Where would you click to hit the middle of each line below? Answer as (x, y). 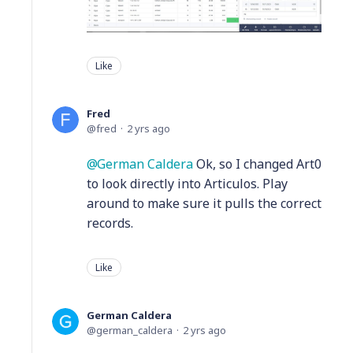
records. (110, 223)
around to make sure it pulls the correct (204, 204)
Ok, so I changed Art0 (257, 164)
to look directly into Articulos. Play (187, 184)
